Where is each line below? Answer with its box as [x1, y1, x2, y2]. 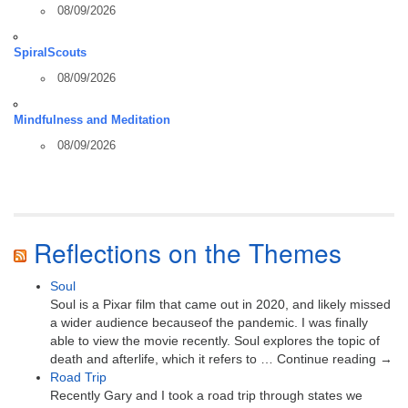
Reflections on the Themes [34, 233, 342, 270]
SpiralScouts [14, 46, 87, 59]
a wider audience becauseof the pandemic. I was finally [50, 314, 368, 330]
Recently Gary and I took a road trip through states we [50, 387, 362, 403]
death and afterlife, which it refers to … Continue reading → [50, 351, 393, 366]
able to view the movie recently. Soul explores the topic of [50, 332, 380, 348]
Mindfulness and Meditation [14, 113, 170, 127]
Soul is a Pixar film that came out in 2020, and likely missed [50, 296, 391, 311]
